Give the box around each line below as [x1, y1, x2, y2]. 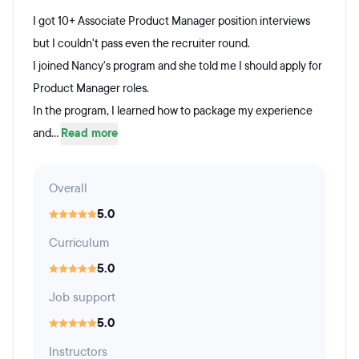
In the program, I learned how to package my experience [33, 103, 313, 119]
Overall [49, 180, 87, 196]
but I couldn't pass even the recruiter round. [33, 36, 250, 51]
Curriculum [49, 235, 109, 251]
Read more [61, 126, 118, 141]
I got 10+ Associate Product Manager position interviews [33, 14, 310, 29]
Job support [49, 289, 115, 305]
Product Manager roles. [33, 81, 149, 96]
